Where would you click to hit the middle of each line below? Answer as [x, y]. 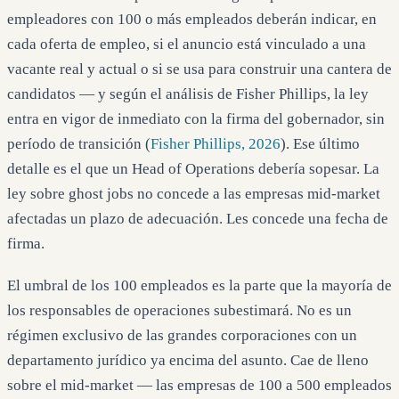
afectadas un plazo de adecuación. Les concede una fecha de [198, 219]
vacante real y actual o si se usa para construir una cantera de [199, 69]
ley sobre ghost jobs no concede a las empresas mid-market [194, 194]
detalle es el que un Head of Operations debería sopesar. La [193, 169]
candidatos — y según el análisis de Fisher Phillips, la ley [188, 94]
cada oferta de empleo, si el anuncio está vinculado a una [187, 45]
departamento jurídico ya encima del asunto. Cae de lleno [188, 360]
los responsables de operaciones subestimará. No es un [179, 310]
